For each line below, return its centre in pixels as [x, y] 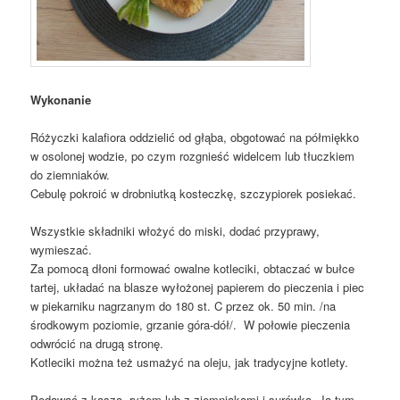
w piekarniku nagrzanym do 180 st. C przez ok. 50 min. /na [183, 306]
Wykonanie [61, 100]
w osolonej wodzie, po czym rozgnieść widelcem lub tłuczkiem [193, 156]
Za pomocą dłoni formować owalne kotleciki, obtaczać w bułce [193, 269]
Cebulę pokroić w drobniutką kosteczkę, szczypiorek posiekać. [194, 194]
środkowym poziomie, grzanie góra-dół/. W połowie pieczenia [191, 325]
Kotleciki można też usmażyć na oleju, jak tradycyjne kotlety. [190, 362]
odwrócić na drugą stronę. [97, 344]
